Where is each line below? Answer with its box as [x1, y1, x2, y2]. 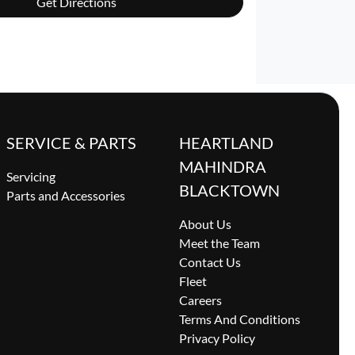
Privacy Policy [178, 330, 255, 346]
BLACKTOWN [178, 181, 280, 200]
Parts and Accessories [6, 188, 126, 204]
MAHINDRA [178, 157, 266, 177]
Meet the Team [178, 235, 260, 251]
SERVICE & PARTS [6, 133, 137, 153]
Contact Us [178, 254, 241, 270]
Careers [178, 292, 222, 308]
